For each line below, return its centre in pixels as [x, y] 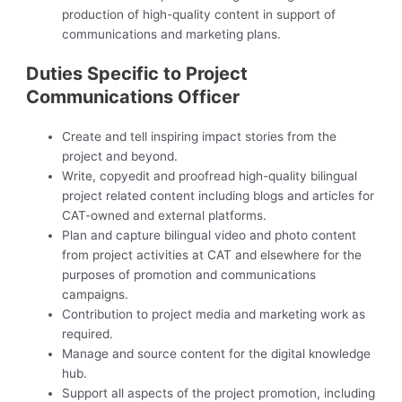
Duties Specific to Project [137, 74]
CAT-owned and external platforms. [165, 216]
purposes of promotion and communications [189, 275]
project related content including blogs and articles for [218, 196]
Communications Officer [133, 97]
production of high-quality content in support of [199, 15]
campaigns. [96, 295]
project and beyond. [120, 157]
